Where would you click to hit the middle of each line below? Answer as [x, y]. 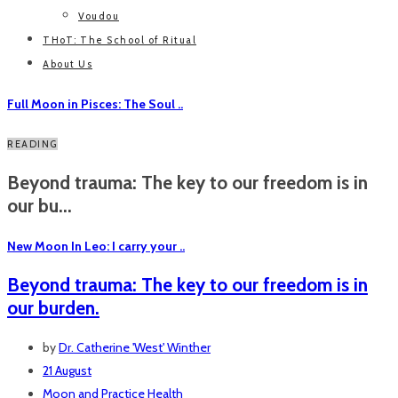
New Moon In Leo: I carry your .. [96, 246]
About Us [68, 64]
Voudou [99, 16]
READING [32, 144]
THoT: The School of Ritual [119, 40]
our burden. [53, 308]
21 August [67, 370]
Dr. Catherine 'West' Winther [135, 347]
